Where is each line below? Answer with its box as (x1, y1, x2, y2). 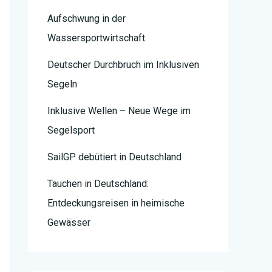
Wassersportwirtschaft (47, 32, 145, 44)
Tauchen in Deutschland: (47, 178, 149, 190)
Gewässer (47, 217, 90, 229)
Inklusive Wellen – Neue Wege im (47, 105, 191, 117)
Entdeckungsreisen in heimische (47, 197, 185, 209)
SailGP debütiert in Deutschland (47, 151, 182, 163)
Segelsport (47, 124, 95, 137)
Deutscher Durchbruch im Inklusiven (47, 59, 199, 71)
